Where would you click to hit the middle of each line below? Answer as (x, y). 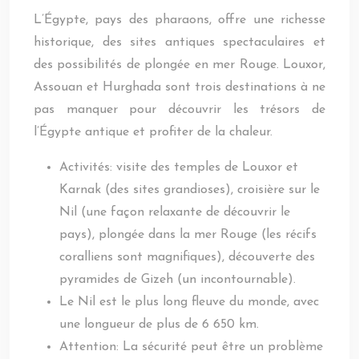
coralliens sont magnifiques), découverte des (187, 257)
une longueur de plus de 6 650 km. (159, 325)
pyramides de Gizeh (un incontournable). (177, 280)
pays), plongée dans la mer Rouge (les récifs (188, 235)
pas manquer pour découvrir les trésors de (179, 110)
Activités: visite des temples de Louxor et (179, 167)
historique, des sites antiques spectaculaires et (179, 42)
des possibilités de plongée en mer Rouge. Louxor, (179, 65)
